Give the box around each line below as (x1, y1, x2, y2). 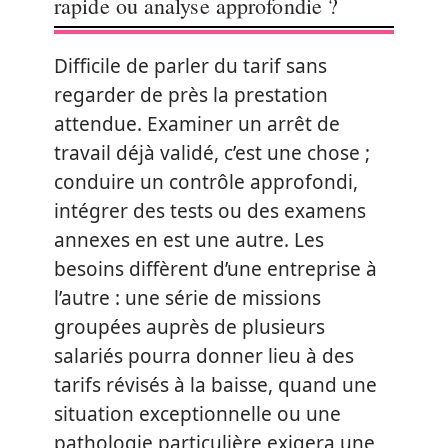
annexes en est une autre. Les (54, 226, 324, 253)
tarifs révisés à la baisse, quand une (54, 371, 377, 398)
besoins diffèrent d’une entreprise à (54, 255, 377, 282)
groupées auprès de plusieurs (54, 313, 325, 340)
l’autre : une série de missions (54, 284, 321, 311)
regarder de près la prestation (54, 81, 328, 108)
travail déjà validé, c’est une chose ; (54, 139, 370, 166)
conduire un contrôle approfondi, (54, 168, 358, 195)
